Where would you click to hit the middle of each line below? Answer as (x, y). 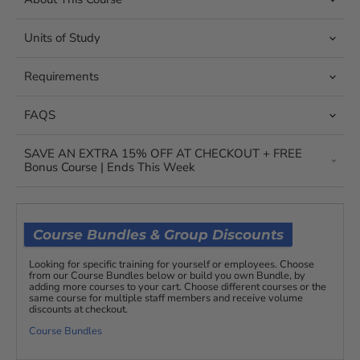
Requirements (61, 77)
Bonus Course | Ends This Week (110, 168)
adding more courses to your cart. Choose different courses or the (178, 286)
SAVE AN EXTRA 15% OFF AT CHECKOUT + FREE (163, 154)
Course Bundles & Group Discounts (158, 235)
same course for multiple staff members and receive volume (166, 298)
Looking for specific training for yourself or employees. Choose (172, 264)
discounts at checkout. (78, 309)
